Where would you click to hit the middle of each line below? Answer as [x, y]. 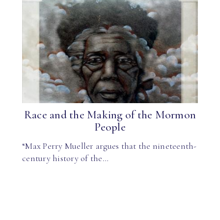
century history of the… [65, 158]
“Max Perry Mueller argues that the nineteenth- [110, 146]
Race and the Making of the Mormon [110, 115]
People [110, 127]
